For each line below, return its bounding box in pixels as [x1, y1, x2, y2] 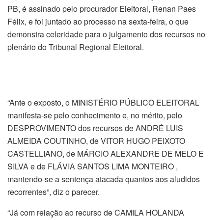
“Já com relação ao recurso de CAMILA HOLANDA [7, 207, 184, 219]
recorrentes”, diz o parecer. [7, 186, 100, 198]
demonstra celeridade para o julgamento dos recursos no [7, 28, 205, 40]
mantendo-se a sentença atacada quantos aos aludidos [7, 173, 200, 185]
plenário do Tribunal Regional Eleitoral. [7, 41, 144, 53]
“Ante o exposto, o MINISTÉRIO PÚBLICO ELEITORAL [7, 97, 199, 109]
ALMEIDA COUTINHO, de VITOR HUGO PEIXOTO [7, 135, 185, 147]
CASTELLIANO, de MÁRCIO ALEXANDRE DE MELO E [7, 148, 204, 160]
